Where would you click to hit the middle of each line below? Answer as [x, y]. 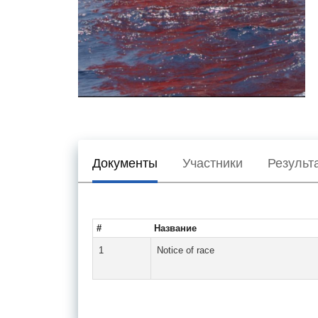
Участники [212, 163]
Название [175, 228]
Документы [125, 163]
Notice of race [185, 250]
